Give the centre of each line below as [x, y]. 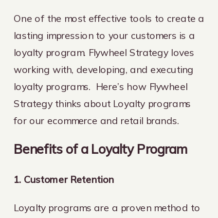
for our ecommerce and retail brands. [97, 120]
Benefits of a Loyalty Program [100, 149]
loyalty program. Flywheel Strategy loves [104, 52]
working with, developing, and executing [104, 69]
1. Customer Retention [64, 180]
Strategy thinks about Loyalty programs [102, 103]
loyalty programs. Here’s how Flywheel [101, 86]
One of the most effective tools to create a [109, 18]
